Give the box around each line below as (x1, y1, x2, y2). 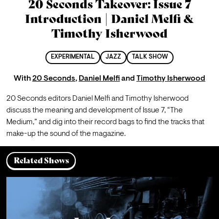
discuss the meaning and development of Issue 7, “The (6, 106, 183, 114)
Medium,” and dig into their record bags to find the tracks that (6, 118, 204, 126)
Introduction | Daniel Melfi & (25, 12, 194, 26)
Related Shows (13, 155, 69, 165)
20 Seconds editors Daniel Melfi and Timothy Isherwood (6, 94, 189, 103)
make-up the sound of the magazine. (6, 130, 126, 138)
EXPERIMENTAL (50, 54, 95, 61)
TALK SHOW (132, 54, 169, 61)
